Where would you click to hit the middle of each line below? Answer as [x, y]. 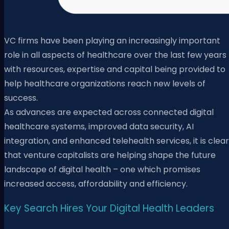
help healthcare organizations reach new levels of [105, 84]
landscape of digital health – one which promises [102, 170]
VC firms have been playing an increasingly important [112, 41]
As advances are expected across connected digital [109, 112]
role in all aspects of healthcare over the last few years [115, 55]
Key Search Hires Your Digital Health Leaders [109, 209]
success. [22, 98]
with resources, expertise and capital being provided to [115, 70]
